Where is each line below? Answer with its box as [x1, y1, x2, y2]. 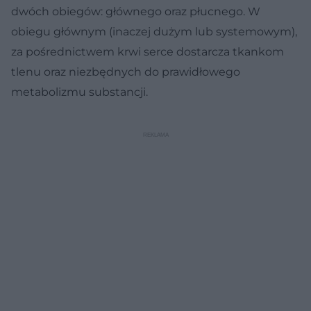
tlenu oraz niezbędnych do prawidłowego [11, 65, 240, 78]
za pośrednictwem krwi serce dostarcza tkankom [11, 44, 284, 58]
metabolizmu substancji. [11, 85, 148, 99]
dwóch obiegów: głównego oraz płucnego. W [11, 4, 260, 18]
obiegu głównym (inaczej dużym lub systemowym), [11, 24, 297, 38]
